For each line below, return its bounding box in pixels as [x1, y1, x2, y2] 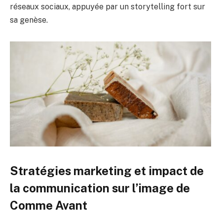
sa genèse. [10, 15, 48, 25]
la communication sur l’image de [10, 181, 190, 195]
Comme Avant [10, 198, 87, 212]
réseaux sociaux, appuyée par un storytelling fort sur [10, 1, 205, 11]
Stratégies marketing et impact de [10, 163, 204, 178]
